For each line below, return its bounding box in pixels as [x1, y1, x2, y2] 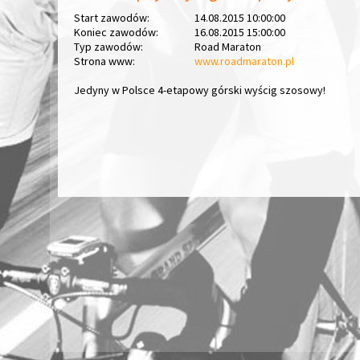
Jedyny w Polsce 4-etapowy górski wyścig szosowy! [74, 83, 325, 97]
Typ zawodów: [74, 39, 143, 54]
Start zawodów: [74, 10, 149, 25]
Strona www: [74, 54, 135, 68]
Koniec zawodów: [74, 25, 158, 39]
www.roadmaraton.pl [194, 54, 294, 68]
